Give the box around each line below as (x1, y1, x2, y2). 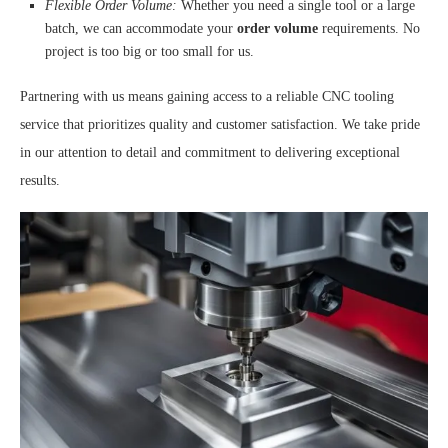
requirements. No (318, 20, 420, 36)
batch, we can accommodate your (45, 20, 237, 36)
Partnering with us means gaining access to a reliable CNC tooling (20, 88, 394, 104)
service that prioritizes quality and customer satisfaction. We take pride (20, 116, 420, 132)
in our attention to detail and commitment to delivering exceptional (20, 144, 400, 160)
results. (20, 172, 60, 188)
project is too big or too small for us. (45, 43, 254, 59)
